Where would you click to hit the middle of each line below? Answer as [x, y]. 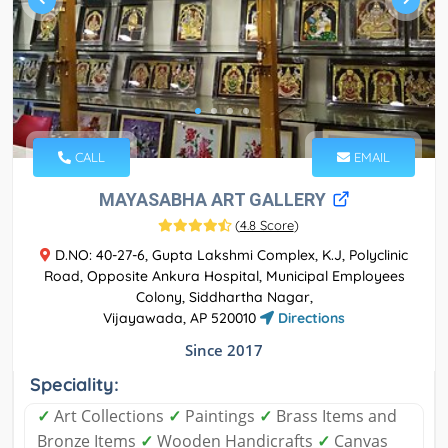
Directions [309, 318]
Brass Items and [334, 416]
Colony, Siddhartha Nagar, [224, 297]
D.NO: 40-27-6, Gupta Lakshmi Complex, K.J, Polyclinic [229, 255]
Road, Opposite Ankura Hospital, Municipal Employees [224, 276]
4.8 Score [266, 225]
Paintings [220, 416]
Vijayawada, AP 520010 [181, 318]
